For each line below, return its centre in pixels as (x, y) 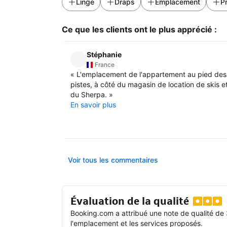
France (105, 64)
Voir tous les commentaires (113, 160)
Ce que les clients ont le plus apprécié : (139, 30)
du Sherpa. (89, 94)
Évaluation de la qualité (130, 201)
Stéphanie (104, 54)
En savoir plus (93, 104)
